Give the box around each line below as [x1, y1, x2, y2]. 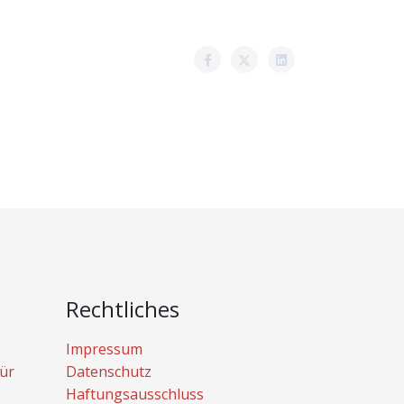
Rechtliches [66, 294, 179, 324]
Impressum [66, 339, 142, 359]
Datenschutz [66, 362, 151, 381]
